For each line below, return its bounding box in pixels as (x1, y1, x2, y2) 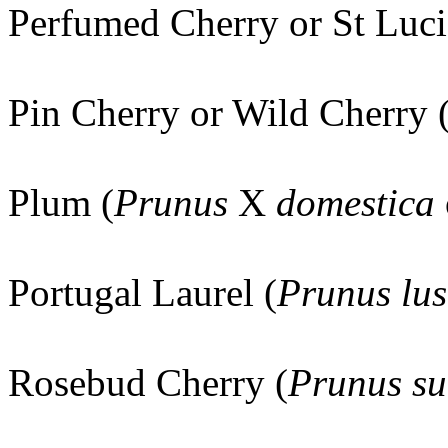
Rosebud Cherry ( (8, 361, 288, 404)
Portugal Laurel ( (8, 271, 277, 314)
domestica (266, 181, 445, 224)
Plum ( (8, 181, 114, 224)
